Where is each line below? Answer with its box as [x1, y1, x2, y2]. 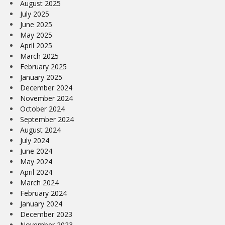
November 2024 [20, 93, 73, 103]
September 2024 [20, 114, 74, 124]
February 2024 [20, 188, 67, 198]
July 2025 [20, 9, 49, 19]
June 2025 [20, 19, 52, 29]
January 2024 [20, 198, 62, 208]
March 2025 [20, 51, 59, 61]
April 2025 [20, 40, 52, 50]
